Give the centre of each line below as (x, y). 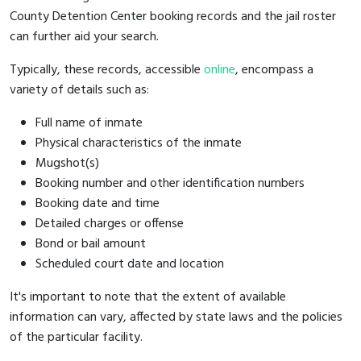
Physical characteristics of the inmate (139, 143)
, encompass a (274, 70)
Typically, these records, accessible (107, 70)
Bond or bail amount (91, 244)
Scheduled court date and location (130, 264)
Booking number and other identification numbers (170, 183)
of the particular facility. (76, 337)
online (220, 70)
